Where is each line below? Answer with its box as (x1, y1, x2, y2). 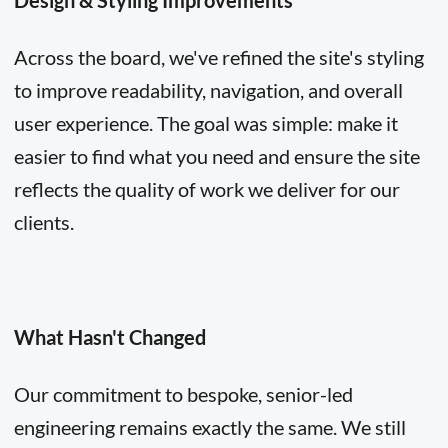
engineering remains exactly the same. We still (13, 415, 406, 440)
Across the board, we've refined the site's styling (13, 45, 424, 70)
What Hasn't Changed (13, 324, 206, 349)
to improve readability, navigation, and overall (13, 78, 403, 103)
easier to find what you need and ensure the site (13, 144, 420, 169)
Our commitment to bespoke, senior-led (13, 382, 353, 407)
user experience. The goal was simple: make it (13, 111, 398, 136)
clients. (13, 210, 74, 235)
